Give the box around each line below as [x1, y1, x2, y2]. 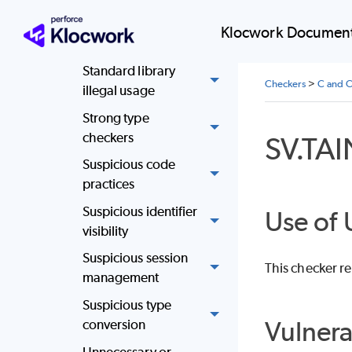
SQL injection [82, 35, 158, 52]
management [82, 269, 159, 286]
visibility [82, 222, 129, 239]
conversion [82, 317, 146, 333]
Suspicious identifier [82, 203, 198, 219]
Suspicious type [82, 297, 171, 313]
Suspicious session [82, 250, 189, 266]
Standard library [82, 63, 175, 79]
